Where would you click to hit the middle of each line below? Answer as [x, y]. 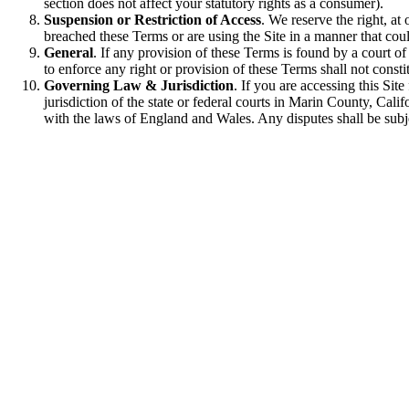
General [68, 53]
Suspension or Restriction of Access [152, 20]
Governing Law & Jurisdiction [139, 86]
